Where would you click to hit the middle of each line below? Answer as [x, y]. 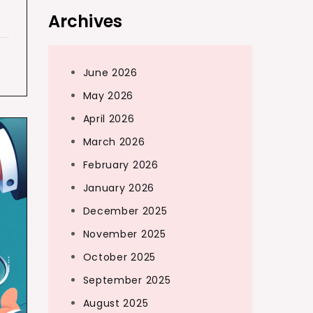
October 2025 [119, 257]
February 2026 [121, 165]
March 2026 [114, 142]
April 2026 [109, 119]
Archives [85, 21]
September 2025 [127, 280]
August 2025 [116, 303]
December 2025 [125, 211]
